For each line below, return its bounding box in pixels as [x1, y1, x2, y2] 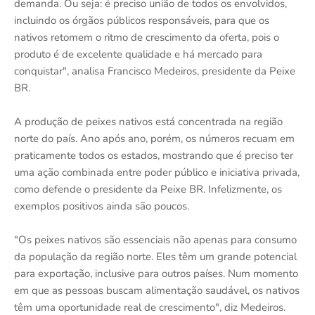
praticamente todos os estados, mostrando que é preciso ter [14, 148, 293, 162]
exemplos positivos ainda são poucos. [14, 198, 189, 213]
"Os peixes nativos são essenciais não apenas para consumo [14, 232, 297, 247]
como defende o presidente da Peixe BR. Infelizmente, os [14, 181, 282, 196]
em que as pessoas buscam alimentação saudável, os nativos [14, 283, 300, 297]
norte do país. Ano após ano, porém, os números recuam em [14, 131, 295, 146]
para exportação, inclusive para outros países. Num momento [14, 266, 298, 281]
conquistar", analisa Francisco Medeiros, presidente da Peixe [14, 63, 295, 78]
